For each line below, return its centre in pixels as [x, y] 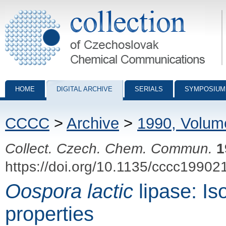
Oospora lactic [69, 191]
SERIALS [149, 89]
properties [49, 214]
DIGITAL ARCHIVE [84, 89]
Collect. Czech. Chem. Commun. [109, 148]
